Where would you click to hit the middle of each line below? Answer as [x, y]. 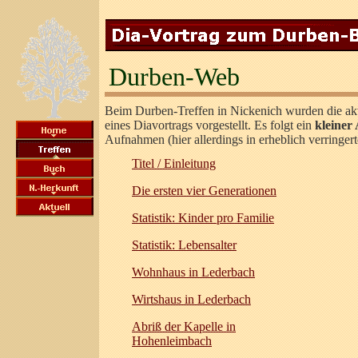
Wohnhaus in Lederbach [193, 272]
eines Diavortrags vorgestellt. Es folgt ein [210, 125]
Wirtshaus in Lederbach [191, 299]
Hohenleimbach [172, 341]
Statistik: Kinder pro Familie [203, 218]
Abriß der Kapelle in [184, 326]
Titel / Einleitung [174, 163]
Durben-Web [174, 77]
